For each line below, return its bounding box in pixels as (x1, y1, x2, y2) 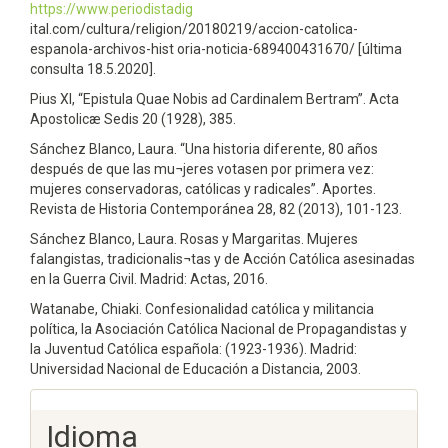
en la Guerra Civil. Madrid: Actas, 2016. (30, 270, 268, 287)
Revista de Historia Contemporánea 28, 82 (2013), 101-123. (30, 200, 402, 217)
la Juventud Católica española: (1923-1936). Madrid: (30, 340, 357, 357)
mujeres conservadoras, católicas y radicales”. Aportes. (30, 180, 376, 197)
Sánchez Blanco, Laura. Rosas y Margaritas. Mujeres (30, 230, 358, 247)
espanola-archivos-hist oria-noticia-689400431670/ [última (30, 40, 402, 57)
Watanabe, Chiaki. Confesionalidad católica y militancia (30, 300, 374, 317)
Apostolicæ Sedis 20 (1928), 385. (30, 110, 236, 127)
